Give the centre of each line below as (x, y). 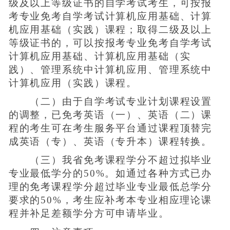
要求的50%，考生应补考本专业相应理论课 (110, 200)
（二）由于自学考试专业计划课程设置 (110, 102)
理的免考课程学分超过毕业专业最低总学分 (110, 187)
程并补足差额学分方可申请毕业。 (89, 214)
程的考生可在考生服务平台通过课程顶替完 (110, 128)
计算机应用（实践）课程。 (73, 83)
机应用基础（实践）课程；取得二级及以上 (110, 30)
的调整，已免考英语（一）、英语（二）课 (110, 115)
